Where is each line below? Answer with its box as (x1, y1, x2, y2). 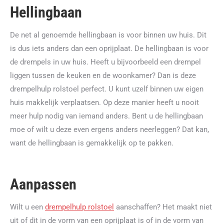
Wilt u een (10, 202, 45, 211)
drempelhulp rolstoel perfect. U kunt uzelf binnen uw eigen (10, 84, 203, 93)
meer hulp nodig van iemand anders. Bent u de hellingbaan (10, 111, 203, 120)
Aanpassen (10, 175, 76, 193)
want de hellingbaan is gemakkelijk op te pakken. (10, 138, 173, 147)
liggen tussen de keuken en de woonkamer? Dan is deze (10, 71, 196, 80)
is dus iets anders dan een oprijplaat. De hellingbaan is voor (10, 44, 208, 53)
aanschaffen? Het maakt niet (114, 202, 212, 211)
